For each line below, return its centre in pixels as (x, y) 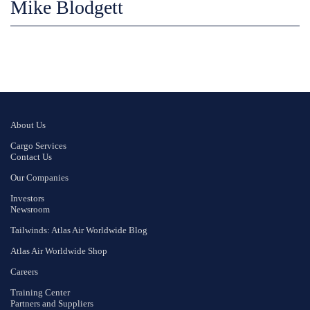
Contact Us (31, 157)
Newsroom (30, 209)
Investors (27, 198)
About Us (28, 125)
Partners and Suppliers (52, 303)
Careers (24, 272)
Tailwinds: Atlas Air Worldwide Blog (79, 230)
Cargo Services (38, 146)
